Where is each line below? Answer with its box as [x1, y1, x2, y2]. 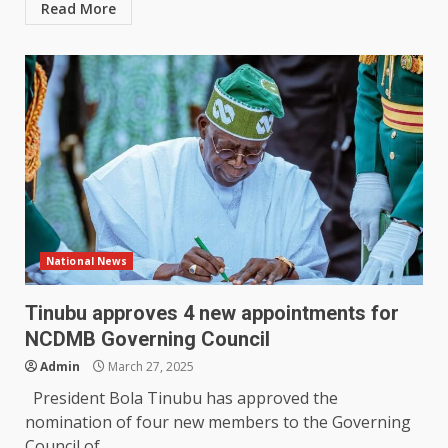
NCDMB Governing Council [25, 327, 275, 352]
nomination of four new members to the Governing [25, 411, 411, 434]
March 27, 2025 [105, 358, 194, 376]
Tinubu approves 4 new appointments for [25, 301, 399, 326]
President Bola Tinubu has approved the [25, 387, 338, 410]
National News [46, 254, 128, 269]
